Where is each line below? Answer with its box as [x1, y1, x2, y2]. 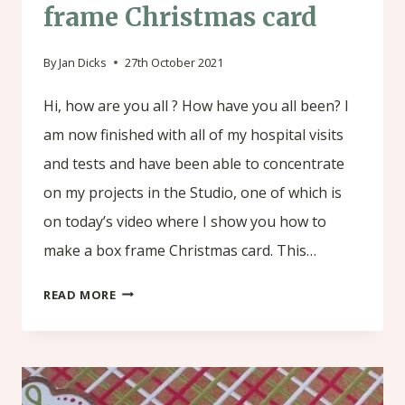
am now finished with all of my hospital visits [43, 124, 344, 145]
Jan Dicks [59, 53, 108, 71]
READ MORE [43, 286, 117, 303]
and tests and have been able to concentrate [43, 153, 344, 174]
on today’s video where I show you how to [43, 211, 326, 231]
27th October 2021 [125, 53, 224, 71]
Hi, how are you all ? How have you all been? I [43, 95, 349, 116]
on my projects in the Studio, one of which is [43, 182, 342, 202]
